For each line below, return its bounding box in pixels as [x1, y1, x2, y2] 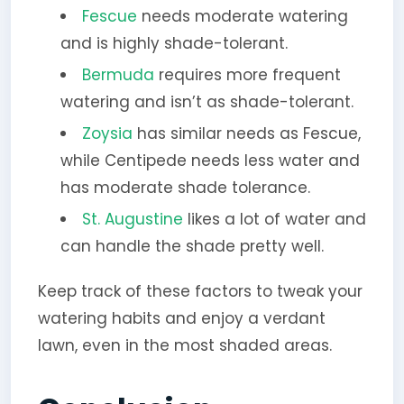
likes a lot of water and [182, 207, 366, 230]
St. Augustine [81, 207, 183, 230]
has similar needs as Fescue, [132, 122, 361, 144]
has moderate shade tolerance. [60, 176, 310, 198]
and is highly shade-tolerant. [60, 32, 288, 54]
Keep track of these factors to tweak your [37, 280, 363, 302]
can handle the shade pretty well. [60, 234, 324, 257]
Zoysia [81, 122, 133, 144]
